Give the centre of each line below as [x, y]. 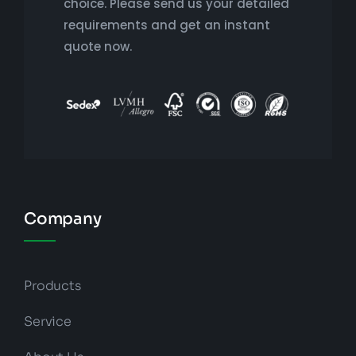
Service [47, 322]
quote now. [97, 46]
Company [62, 219]
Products [52, 286]
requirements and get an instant [166, 25]
